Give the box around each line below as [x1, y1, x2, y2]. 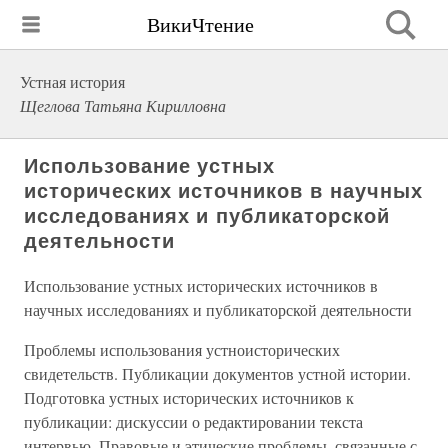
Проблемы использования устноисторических [24, 339, 340, 360]
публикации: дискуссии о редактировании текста [24, 411, 363, 432]
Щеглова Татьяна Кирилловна [20, 95, 226, 116]
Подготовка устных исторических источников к [24, 387, 354, 408]
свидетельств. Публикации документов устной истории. [24, 363, 411, 384]
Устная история [20, 71, 125, 92]
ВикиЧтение [147, 10, 254, 38]
